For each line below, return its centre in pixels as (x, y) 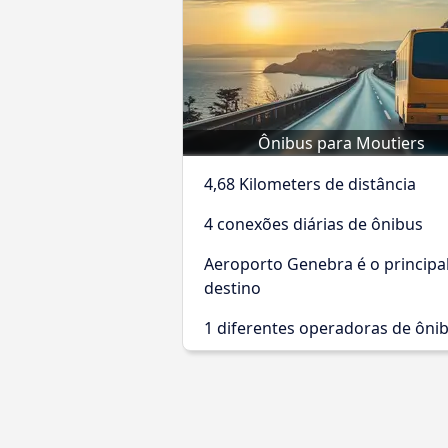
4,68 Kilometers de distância (310, 184)
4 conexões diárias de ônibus (313, 224)
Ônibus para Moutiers (341, 143)
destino (232, 288)
